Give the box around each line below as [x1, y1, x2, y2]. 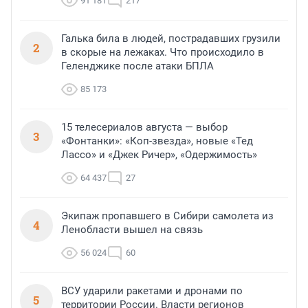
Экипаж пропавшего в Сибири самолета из [61, 210, 274, 223]
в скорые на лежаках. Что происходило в [61, 46, 264, 59]
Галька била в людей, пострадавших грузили [61, 32, 280, 45]
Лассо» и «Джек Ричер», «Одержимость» [61, 148, 257, 162]
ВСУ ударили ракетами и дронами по [61, 285, 243, 298]
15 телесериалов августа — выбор [61, 121, 228, 134]
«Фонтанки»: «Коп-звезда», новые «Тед [61, 135, 253, 148]
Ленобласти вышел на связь [61, 223, 203, 236]
